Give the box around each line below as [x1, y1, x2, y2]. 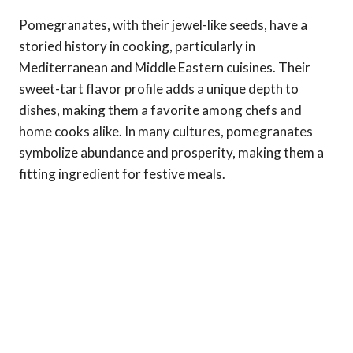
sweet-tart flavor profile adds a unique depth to [19, 80, 299, 97]
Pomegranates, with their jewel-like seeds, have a [19, 16, 307, 33]
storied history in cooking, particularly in [19, 37, 255, 54]
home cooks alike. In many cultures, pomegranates [19, 122, 313, 139]
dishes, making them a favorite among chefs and [19, 101, 302, 118]
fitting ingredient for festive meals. [19, 165, 225, 182]
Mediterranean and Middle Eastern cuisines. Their [19, 58, 310, 76]
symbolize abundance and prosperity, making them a [19, 143, 324, 161]
